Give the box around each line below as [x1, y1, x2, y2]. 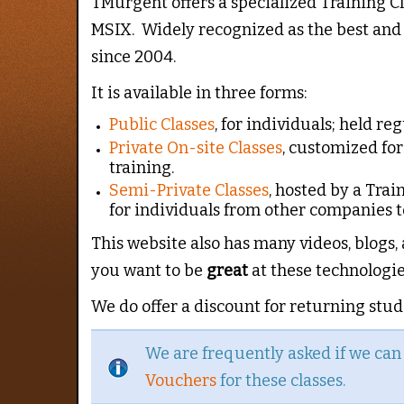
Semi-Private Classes [108, 180, 269, 201]
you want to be [91, 261, 207, 281]
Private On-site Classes [108, 137, 282, 158]
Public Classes [108, 115, 215, 135]
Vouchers [145, 370, 217, 390]
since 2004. [91, 47, 177, 68]
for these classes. [216, 370, 346, 390]
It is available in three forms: [91, 83, 308, 104]
